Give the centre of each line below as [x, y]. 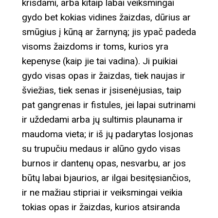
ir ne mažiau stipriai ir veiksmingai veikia [102, 193]
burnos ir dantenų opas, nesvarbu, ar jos [104, 163]
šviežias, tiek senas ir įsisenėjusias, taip [102, 91]
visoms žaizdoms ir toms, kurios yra [95, 47]
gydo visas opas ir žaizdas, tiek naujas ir [104, 76]
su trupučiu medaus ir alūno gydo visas [101, 149]
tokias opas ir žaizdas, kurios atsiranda [101, 207]
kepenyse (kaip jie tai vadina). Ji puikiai [100, 61]
